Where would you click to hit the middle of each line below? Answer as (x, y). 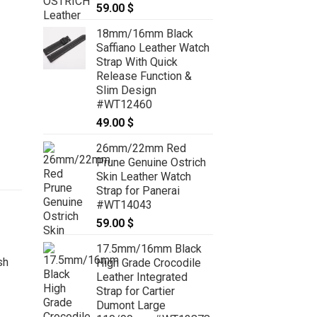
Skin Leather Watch (144, 176)
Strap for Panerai (138, 190)
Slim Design (126, 90)
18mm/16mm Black (145, 33)
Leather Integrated (142, 277)
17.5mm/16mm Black (149, 248)
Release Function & (144, 76)
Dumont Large (131, 305)
